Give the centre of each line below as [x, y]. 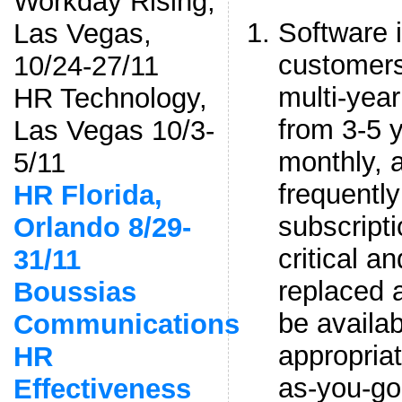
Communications [126, 324]
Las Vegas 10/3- [114, 130]
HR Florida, [87, 195]
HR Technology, [110, 98]
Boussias [74, 292]
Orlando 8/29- [102, 227]
